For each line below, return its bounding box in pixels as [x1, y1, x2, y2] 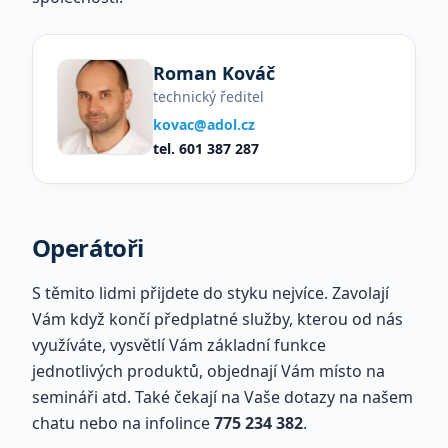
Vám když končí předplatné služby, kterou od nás [32, 308, 403, 330]
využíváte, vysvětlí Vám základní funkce [32, 334, 326, 356]
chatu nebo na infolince [32, 412, 214, 434]
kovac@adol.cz [153, 115, 255, 134]
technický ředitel [153, 87, 264, 106]
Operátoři [32, 231, 144, 264]
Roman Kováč [153, 61, 275, 85]
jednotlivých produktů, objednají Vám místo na [32, 360, 385, 382]
